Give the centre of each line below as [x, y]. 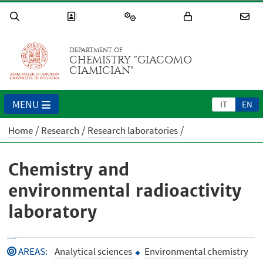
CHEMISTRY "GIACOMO [131, 60]
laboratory [53, 212]
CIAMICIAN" [102, 71]
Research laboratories [133, 131]
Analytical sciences [94, 252]
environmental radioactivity [125, 191]
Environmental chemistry [195, 252]
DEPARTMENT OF [96, 50]
